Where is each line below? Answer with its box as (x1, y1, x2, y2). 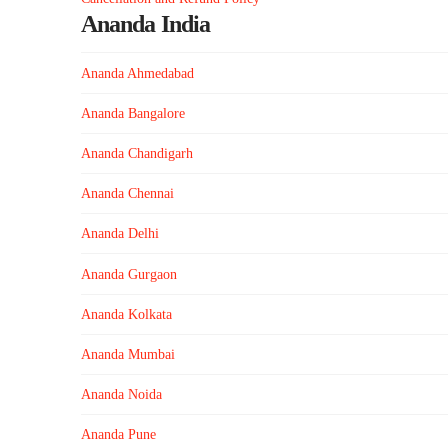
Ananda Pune (80, 427, 156, 443)
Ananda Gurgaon (80, 266, 177, 282)
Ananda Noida (80, 387, 162, 403)
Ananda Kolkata (80, 306, 172, 322)
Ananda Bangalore (80, 105, 185, 121)
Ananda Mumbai (80, 346, 175, 362)
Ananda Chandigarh (80, 145, 193, 161)
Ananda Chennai (80, 186, 174, 202)
